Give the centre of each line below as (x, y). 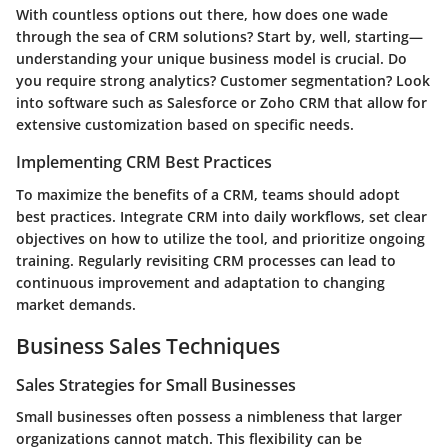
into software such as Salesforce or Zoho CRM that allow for (221, 103)
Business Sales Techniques (148, 345)
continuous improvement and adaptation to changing (200, 282)
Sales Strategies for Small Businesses (156, 385)
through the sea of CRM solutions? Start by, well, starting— (219, 37)
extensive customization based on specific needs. (185, 125)
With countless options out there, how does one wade (202, 15)
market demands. (76, 304)
